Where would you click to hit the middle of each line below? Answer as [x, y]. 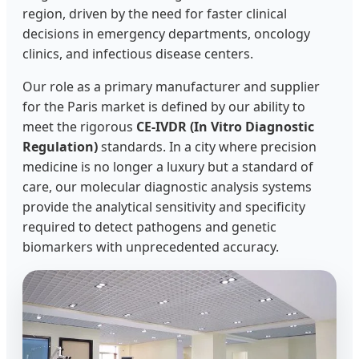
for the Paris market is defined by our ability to [164, 107]
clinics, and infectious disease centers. [138, 54]
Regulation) [60, 147]
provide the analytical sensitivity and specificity [164, 207]
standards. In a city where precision [207, 147]
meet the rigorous [79, 127]
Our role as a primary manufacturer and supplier [171, 87]
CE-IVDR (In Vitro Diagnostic [225, 127]
